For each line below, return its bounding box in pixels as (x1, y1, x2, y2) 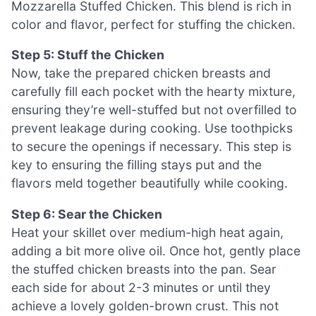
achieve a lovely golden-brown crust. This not (11, 298, 279, 313)
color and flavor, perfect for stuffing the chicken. (11, 16, 296, 32)
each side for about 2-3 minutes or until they (11, 279, 271, 295)
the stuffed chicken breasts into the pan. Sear (11, 261, 276, 276)
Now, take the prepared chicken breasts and (11, 66, 271, 81)
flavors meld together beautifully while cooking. (11, 176, 288, 191)
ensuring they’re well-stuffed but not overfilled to (11, 102, 297, 118)
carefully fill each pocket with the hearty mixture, (11, 84, 296, 99)
